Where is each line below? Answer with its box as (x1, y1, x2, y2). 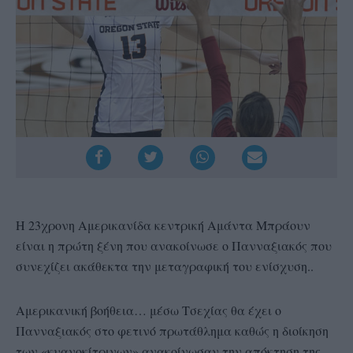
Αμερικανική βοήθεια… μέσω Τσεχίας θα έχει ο (16, 301, 281, 318)
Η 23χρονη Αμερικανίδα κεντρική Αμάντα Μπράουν (16, 216, 310, 233)
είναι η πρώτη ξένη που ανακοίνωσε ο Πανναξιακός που (16, 236, 332, 254)
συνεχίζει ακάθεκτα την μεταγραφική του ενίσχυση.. (16, 257, 314, 274)
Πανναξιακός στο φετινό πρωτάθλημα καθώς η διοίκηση (16, 321, 329, 339)
